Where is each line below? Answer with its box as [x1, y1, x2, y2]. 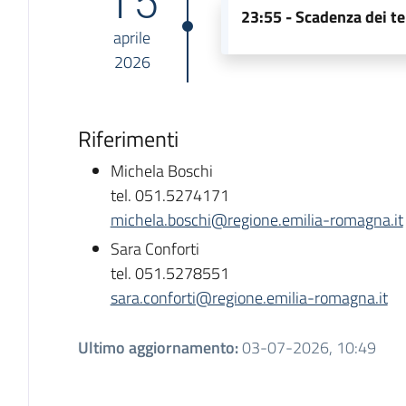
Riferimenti [77, 122, 179, 155]
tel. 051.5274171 [110, 183, 229, 208]
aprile [113, 25, 151, 50]
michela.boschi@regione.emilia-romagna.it [110, 208, 403, 232]
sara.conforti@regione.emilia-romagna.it [110, 285, 388, 310]
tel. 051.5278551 [110, 260, 229, 285]
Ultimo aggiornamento [77, 335, 235, 361]
